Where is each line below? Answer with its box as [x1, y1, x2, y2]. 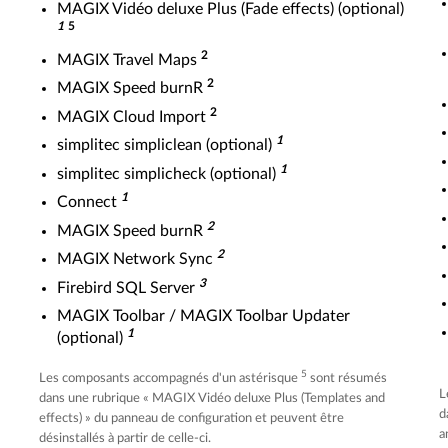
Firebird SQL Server [57, 279, 199, 296]
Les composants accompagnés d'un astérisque [39, 372, 301, 385]
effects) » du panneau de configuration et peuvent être [39, 412, 344, 425]
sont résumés [307, 372, 387, 385]
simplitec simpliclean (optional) [57, 137, 276, 153]
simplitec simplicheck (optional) [57, 165, 280, 182]
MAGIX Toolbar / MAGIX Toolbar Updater [57, 308, 350, 324]
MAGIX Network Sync [57, 251, 217, 267]
